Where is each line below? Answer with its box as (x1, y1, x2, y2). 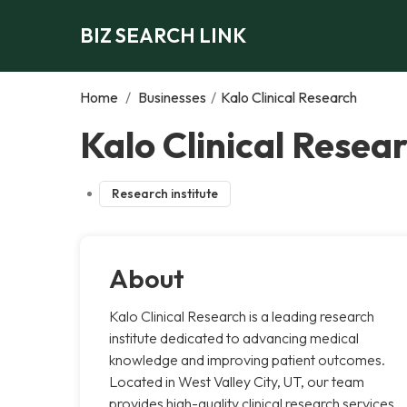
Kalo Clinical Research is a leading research (109, 306, 374, 325)
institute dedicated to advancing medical (109, 328, 359, 347)
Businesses (138, 87, 206, 106)
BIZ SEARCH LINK (80, 22, 246, 48)
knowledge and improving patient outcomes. (109, 350, 385, 369)
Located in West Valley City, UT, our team (109, 372, 364, 391)
